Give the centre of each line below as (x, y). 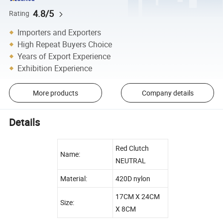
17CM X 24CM (138, 196)
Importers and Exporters (59, 32)
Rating (19, 13)
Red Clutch (132, 148)
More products (55, 93)
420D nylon (133, 178)
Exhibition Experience (55, 68)
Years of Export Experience (64, 56)
